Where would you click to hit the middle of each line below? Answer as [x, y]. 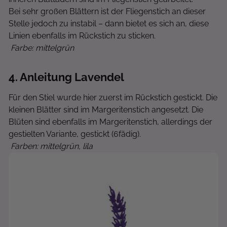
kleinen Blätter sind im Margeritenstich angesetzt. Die [106, 110]
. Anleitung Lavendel [70, 77]
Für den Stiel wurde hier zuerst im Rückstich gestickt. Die [113, 98]
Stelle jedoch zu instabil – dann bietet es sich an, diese [109, 24]
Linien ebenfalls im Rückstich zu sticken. [82, 36]
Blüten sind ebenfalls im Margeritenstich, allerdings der [110, 122]
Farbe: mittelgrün [41, 48]
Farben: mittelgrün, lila [51, 146]
